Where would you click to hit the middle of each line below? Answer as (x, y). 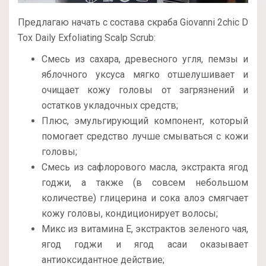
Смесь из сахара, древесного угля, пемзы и (145, 59)
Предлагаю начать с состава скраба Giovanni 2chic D (133, 23)
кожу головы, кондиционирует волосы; (130, 214)
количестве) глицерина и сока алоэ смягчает (145, 198)
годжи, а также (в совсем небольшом (145, 183)
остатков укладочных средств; (110, 106)
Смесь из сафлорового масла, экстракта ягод (145, 167)
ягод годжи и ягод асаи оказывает (145, 245)
